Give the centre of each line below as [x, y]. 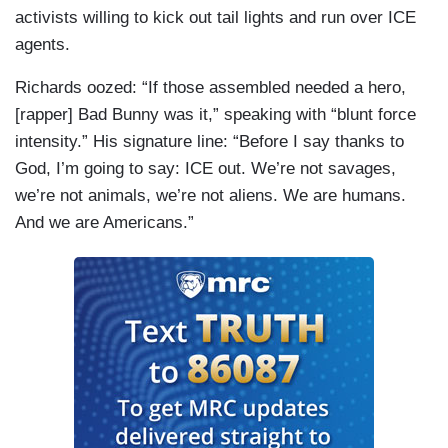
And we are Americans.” [104, 223]
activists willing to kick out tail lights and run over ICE [215, 18]
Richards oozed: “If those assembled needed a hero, [210, 88]
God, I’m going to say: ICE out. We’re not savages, [205, 169]
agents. [42, 45]
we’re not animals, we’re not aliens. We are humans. [210, 196]
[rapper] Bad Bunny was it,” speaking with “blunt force [215, 115]
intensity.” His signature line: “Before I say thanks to [209, 142]
